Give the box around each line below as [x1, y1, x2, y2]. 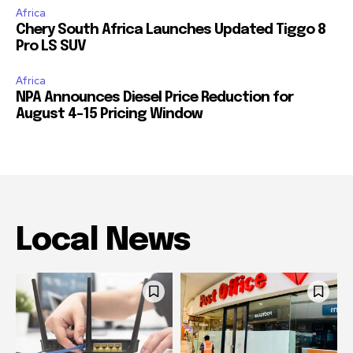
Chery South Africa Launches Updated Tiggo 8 [16, 22, 325, 37]
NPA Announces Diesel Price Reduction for [16, 90, 293, 105]
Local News [16, 224, 190, 257]
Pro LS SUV [16, 39, 86, 54]
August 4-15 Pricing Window [16, 106, 203, 121]
